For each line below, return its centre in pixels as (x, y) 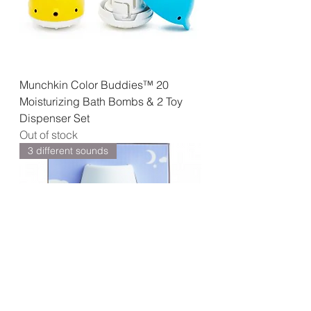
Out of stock (49, 135)
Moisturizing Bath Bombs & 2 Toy (101, 102)
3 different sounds (68, 151)
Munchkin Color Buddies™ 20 (94, 85)
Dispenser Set (54, 118)
